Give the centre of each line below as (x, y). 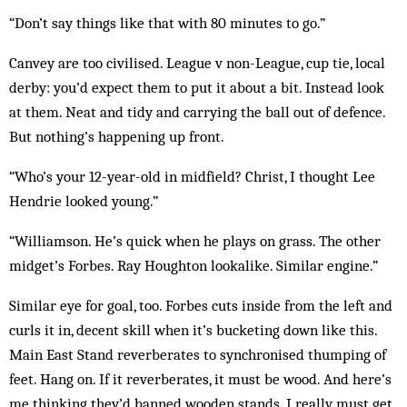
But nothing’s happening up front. (117, 136)
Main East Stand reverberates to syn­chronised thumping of (198, 354)
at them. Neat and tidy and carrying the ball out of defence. (197, 112)
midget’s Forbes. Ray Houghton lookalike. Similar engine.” (194, 265)
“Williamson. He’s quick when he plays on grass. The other (195, 241)
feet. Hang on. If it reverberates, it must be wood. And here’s (200, 379)
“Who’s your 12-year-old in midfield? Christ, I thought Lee (192, 176)
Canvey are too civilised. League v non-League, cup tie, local (197, 63)
